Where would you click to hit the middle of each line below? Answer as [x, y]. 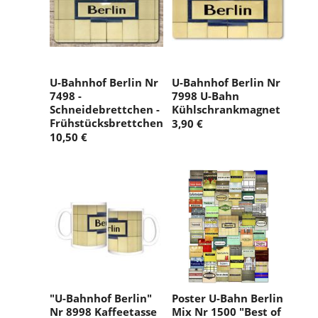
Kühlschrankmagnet [226, 109]
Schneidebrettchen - [105, 109]
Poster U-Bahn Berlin [227, 298]
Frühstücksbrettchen [106, 122]
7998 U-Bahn [205, 95]
